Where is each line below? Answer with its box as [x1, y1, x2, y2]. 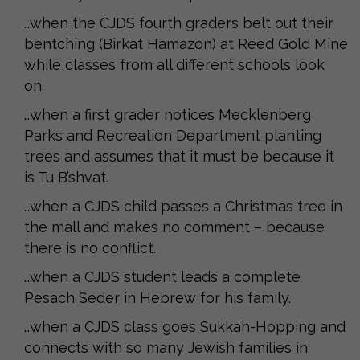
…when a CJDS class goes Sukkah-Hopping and [24, 317, 346, 335]
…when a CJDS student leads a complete [24, 268, 301, 285]
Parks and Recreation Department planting [24, 126, 321, 144]
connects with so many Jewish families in [24, 338, 308, 356]
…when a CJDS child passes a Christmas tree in [24, 197, 342, 215]
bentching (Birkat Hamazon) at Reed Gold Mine [24, 35, 348, 52]
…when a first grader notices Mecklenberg [24, 105, 311, 123]
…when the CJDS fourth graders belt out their [24, 14, 333, 31]
